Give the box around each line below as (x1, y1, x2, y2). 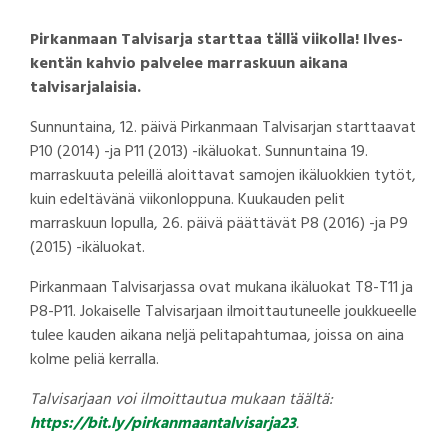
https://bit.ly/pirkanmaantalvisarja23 (30, 411, 296, 438)
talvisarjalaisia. (30, 75, 141, 102)
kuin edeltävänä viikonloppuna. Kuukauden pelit (30, 187, 345, 214)
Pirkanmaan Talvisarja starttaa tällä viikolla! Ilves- (30, 27, 403, 54)
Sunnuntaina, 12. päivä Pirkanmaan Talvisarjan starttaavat (30, 115, 416, 142)
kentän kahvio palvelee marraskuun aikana (30, 51, 348, 78)
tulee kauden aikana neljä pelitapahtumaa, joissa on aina (30, 323, 404, 350)
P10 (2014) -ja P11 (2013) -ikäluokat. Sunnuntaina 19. (30, 139, 368, 166)
